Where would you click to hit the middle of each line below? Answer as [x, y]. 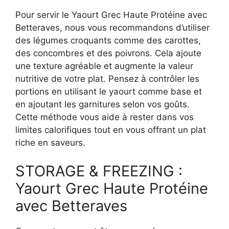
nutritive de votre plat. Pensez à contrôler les [107, 79]
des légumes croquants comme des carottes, [108, 41]
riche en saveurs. [50, 143]
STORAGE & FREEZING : [99, 171]
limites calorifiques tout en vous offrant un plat [111, 130]
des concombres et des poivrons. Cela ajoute [108, 53]
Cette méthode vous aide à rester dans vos [105, 117]
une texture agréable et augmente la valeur [104, 66]
